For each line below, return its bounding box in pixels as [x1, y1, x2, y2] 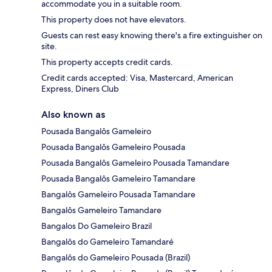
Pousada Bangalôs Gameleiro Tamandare [41, 173, 195, 185]
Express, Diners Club [41, 83, 119, 95]
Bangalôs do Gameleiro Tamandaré [41, 236, 174, 248]
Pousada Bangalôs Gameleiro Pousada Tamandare [41, 157, 229, 169]
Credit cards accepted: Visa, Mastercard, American [41, 72, 233, 84]
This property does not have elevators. [41, 14, 186, 25]
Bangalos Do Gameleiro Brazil [41, 220, 152, 232]
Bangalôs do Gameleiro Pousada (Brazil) [41, 252, 190, 263]
